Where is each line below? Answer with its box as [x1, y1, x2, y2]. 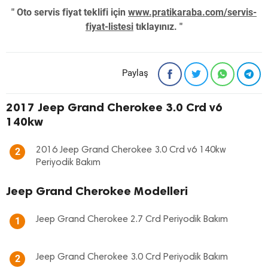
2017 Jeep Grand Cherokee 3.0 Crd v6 [6, 100, 223, 114]
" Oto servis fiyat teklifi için [11, 7, 128, 18]
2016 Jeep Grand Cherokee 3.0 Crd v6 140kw [36, 145, 226, 155]
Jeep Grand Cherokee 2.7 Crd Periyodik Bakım [36, 215, 228, 224]
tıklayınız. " [133, 21, 182, 32]
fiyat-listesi [86, 21, 133, 32]
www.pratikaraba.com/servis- [128, 7, 257, 18]
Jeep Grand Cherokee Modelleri [6, 184, 188, 198]
